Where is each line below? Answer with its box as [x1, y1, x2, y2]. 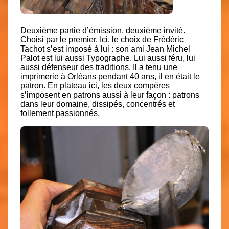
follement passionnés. [20, 108, 100, 118]
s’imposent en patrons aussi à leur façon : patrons [20, 90, 199, 99]
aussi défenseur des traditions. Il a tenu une [20, 62, 177, 72]
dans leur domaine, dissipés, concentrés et [20, 99, 175, 108]
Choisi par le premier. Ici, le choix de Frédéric [20, 35, 184, 44]
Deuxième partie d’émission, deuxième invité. [20, 26, 185, 35]
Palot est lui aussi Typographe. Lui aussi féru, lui [20, 53, 195, 62]
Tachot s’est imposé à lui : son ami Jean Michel [20, 44, 190, 53]
